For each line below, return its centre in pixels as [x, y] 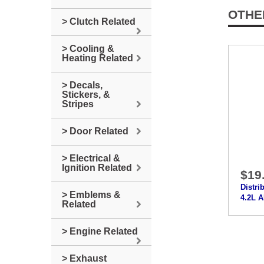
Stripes [78, 104]
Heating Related [98, 58]
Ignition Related [97, 168]
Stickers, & [86, 95]
